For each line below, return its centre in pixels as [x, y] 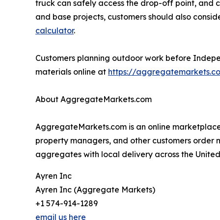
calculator [55, 31]
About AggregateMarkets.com [94, 99]
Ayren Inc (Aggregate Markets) [95, 190]
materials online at [72, 72]
